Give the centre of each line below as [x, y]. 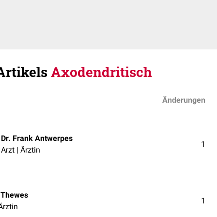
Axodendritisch [101, 72]
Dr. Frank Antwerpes [37, 138]
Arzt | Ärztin [21, 150]
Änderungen [184, 100]
